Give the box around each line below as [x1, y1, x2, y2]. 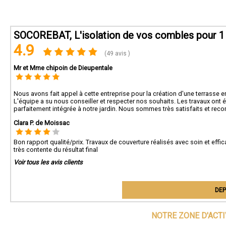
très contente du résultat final [14, 145, 98, 153]
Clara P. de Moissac [14, 119, 70, 127]
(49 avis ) [103, 50, 131, 57]
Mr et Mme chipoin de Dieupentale [14, 64, 112, 72]
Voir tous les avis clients [14, 158, 83, 166]
